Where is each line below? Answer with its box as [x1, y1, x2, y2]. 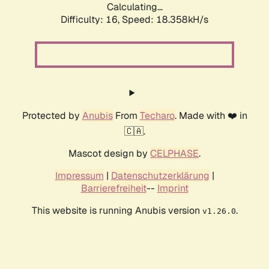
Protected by [22, 109, 82, 122]
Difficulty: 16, [61, 13, 122, 26]
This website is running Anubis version [31, 204, 202, 217]
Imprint [157, 182, 189, 195]
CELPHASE [150, 147, 199, 160]
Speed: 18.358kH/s [122, 13, 208, 26]
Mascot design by [68, 147, 150, 160]
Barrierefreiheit [80, 182, 147, 195]
